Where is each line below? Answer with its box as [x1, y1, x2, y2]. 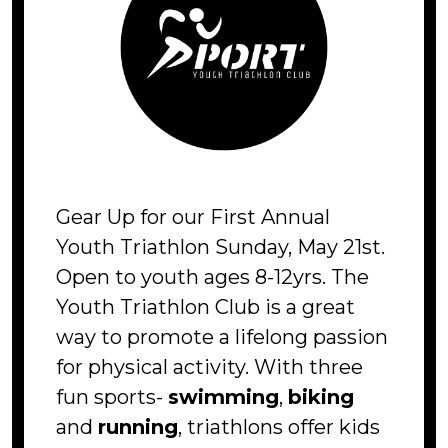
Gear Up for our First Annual [56, 204, 330, 229]
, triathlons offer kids [178, 414, 380, 439]
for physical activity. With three [56, 354, 363, 379]
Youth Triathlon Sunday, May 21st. [56, 234, 385, 259]
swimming [168, 384, 279, 409]
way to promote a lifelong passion [56, 324, 388, 349]
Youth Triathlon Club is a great [56, 294, 355, 319]
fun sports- [56, 384, 168, 409]
